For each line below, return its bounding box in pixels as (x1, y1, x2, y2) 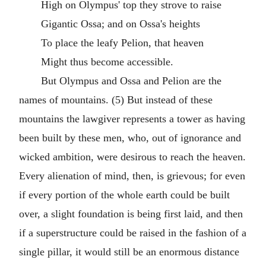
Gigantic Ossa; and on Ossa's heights (40, 18, 200, 30)
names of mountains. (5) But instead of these (19, 94, 213, 106)
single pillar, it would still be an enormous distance (19, 246, 239, 258)
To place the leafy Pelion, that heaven (40, 37, 204, 49)
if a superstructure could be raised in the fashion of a (19, 227, 246, 239)
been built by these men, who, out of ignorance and (19, 132, 241, 144)
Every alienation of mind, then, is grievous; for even (19, 170, 245, 182)
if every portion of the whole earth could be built (19, 189, 230, 201)
